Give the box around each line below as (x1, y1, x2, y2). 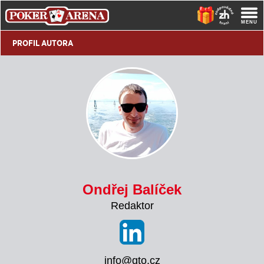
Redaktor (110, 200, 154, 212)
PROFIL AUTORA (12, 38, 73, 48)
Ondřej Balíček (82, 181, 181, 197)
